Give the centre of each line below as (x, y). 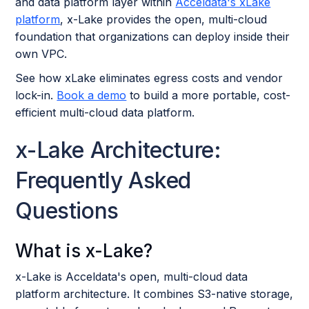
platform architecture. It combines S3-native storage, (154, 293)
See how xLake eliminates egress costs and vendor (149, 78)
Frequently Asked (103, 180)
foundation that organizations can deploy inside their (153, 36)
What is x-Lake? (84, 250)
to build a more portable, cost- (209, 95)
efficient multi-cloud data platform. (105, 112)
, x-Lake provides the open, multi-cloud (164, 19)
